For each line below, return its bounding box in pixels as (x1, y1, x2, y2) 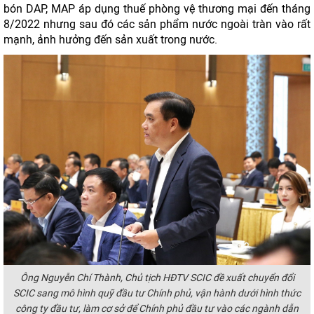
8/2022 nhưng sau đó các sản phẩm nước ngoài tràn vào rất (4, 18, 310, 31)
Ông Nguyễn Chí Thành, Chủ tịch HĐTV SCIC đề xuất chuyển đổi (20, 272, 294, 284)
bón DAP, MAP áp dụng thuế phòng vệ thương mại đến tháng (4, 2, 310, 15)
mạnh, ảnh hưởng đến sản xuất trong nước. (4, 33, 217, 46)
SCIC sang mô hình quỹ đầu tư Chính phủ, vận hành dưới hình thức (13, 287, 301, 299)
